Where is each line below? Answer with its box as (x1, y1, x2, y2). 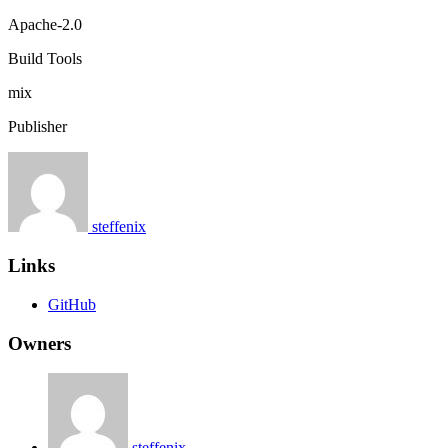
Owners (8, 332, 71, 354)
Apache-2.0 (8, 16, 82, 34)
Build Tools (8, 50, 82, 68)
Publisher (8, 118, 67, 136)
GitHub (48, 295, 96, 313)
